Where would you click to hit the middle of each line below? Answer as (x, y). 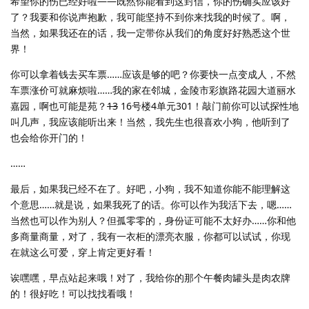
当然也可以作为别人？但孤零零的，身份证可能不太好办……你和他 (153, 221)
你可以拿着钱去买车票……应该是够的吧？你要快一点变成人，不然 (153, 74)
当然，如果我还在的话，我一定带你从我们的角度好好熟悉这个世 (150, 33)
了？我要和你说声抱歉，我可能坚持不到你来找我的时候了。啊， (150, 17)
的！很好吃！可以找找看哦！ (73, 294)
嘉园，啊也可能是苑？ (59, 106)
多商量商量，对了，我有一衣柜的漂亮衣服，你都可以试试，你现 (150, 237)
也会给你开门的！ (49, 138)
